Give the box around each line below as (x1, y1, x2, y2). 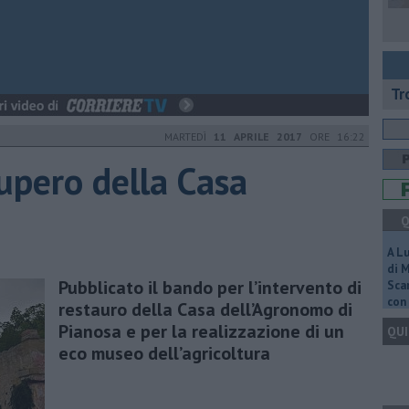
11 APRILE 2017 (214, 130, 302, 143)
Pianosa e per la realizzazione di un (58, 319, 344, 343)
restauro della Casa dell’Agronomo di (58, 297, 352, 321)
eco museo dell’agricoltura (58, 341, 270, 365)
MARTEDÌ (164, 130, 214, 143)
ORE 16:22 (302, 130, 365, 143)
